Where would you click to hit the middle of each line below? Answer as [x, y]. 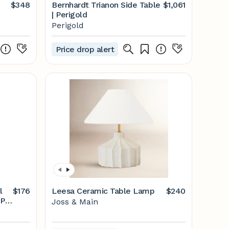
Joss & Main [75, 202]
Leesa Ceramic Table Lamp [103, 191]
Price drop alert [85, 49]
